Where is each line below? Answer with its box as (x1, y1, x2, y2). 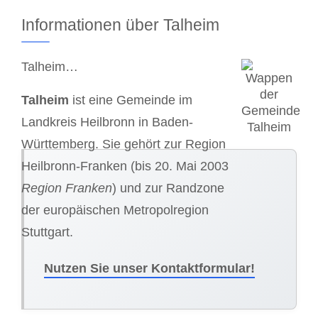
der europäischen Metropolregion (21, 202, 209, 217)
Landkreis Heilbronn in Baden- (21, 114, 193, 129)
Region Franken (21, 180, 112, 195)
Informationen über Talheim (21, 16, 219, 35)
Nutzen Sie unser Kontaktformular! (44, 261, 255, 275)
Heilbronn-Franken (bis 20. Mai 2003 (21, 158, 229, 173)
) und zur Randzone (112, 180, 224, 195)
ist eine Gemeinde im (69, 92, 192, 107)
